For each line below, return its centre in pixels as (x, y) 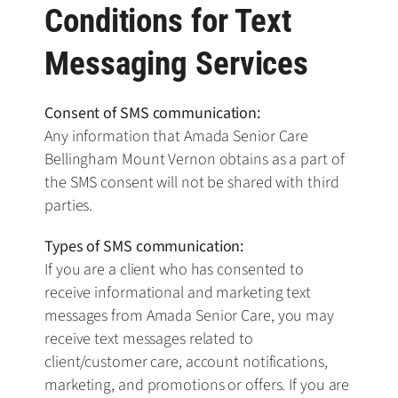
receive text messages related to (149, 338)
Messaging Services (177, 63)
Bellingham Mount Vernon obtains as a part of (195, 159)
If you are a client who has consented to (174, 269)
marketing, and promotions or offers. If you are (197, 385)
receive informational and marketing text (178, 292)
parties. (69, 205)
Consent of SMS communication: (154, 113)
